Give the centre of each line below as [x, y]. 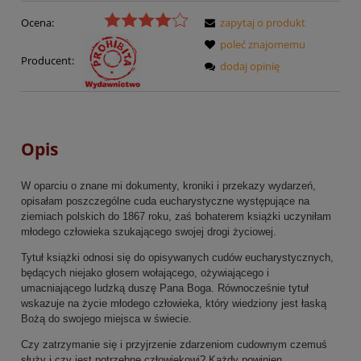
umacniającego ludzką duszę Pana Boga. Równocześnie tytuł [165, 288]
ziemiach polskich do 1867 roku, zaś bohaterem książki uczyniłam [176, 217]
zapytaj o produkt [263, 22]
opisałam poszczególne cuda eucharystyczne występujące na [165, 201]
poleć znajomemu [263, 44]
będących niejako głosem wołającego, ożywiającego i [145, 273]
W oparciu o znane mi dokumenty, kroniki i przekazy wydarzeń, [168, 186]
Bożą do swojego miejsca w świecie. [106, 319]
